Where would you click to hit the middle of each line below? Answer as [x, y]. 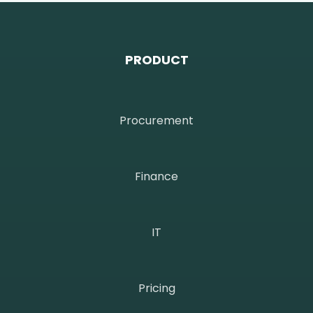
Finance [156, 176]
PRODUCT [156, 59]
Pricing [156, 288]
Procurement [156, 120]
